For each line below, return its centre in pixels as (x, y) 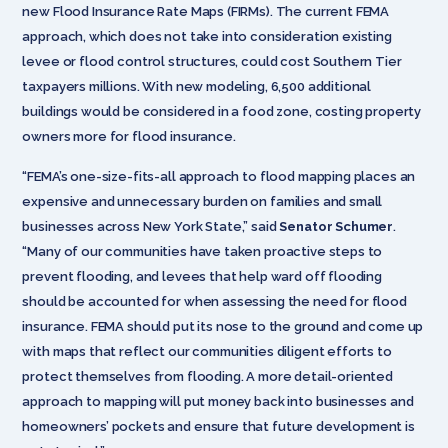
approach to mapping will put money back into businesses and (218, 401)
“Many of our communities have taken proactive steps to (202, 251)
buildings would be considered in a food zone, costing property (222, 111)
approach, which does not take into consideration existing (207, 36)
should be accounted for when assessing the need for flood (214, 301)
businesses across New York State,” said (151, 226)
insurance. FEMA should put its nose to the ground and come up (223, 326)
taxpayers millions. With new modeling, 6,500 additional (197, 86)
